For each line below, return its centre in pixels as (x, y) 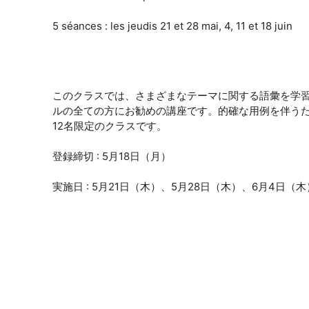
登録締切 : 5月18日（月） (112, 156)
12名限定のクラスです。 (110, 126)
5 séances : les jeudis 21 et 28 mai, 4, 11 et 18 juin (172, 26)
